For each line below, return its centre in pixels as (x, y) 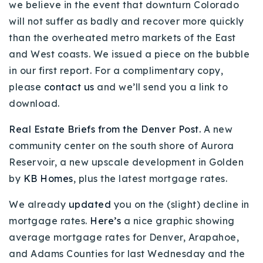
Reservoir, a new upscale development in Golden (126, 162)
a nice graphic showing (178, 221)
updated (90, 204)
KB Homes (48, 178)
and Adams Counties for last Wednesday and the (127, 254)
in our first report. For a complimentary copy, (116, 70)
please (26, 87)
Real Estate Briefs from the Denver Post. (106, 129)
